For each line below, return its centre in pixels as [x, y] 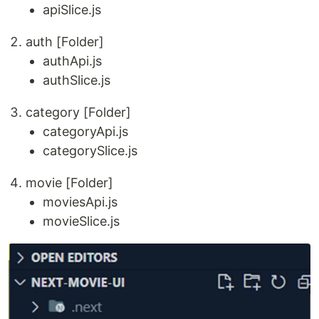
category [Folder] [78, 112]
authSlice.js [77, 80]
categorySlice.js [90, 150]
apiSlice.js [72, 9]
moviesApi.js [80, 202]
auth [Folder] [65, 41]
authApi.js [72, 61]
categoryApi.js [85, 131]
